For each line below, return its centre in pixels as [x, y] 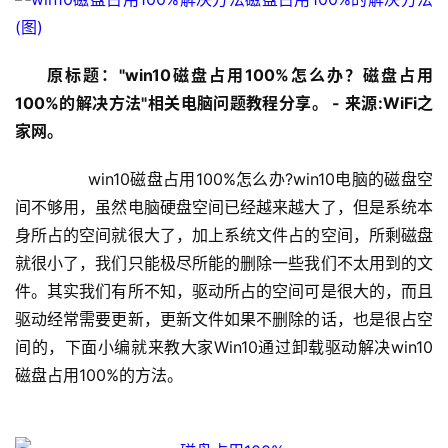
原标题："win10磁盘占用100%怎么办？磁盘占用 [240, 75]
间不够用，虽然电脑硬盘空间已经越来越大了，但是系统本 [224, 207]
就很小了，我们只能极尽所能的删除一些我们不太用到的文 [224, 263]
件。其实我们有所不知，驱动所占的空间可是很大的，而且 [224, 291]
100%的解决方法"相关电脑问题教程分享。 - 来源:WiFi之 [224, 103]
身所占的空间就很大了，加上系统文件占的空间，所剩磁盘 [224, 235]
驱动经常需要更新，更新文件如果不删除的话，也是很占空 [224, 319]
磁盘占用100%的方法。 [99, 375]
